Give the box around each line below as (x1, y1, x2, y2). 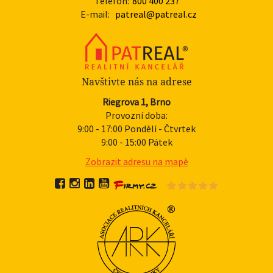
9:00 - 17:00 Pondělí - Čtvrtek (77, 122, 196, 135)
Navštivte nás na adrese (81, 76, 192, 88)
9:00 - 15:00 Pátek (101, 135, 172, 148)
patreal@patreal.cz (115, 7, 197, 20)
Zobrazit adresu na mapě (85, 155, 188, 168)
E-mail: (80, 7, 110, 20)
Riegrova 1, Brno (102, 95, 171, 108)
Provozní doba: (105, 108, 168, 121)
